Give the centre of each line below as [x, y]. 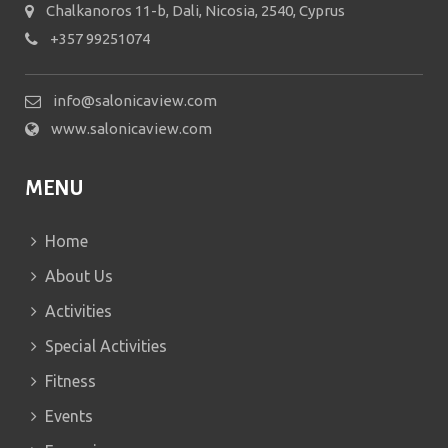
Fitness [70, 380]
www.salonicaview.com [131, 128]
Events [69, 415]
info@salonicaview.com [135, 100]
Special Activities [106, 345]
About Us [79, 275]
